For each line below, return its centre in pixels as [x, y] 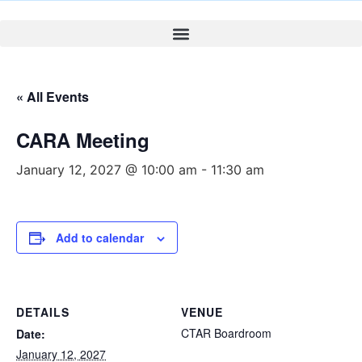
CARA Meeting [83, 140]
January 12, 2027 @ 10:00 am [107, 170]
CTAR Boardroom [226, 333]
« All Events [53, 97]
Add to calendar [100, 238]
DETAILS [43, 312]
